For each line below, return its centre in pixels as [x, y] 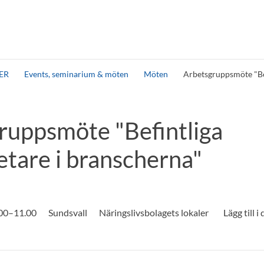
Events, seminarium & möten [76, 74]
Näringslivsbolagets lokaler [154, 212]
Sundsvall [68, 212]
